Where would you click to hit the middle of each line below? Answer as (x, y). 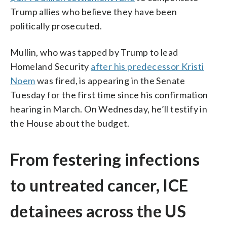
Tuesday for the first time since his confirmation (109, 94)
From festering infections (105, 159)
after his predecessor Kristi (147, 66)
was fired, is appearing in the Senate (110, 80)
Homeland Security (51, 66)
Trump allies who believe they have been (94, 11)
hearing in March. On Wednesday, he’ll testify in (109, 109)
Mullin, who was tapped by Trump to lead (94, 52)
